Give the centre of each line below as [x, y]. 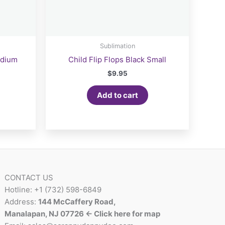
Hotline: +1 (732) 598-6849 [53, 189]
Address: [22, 201]
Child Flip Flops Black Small [117, 59]
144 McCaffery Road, [77, 201]
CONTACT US [29, 177]
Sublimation [117, 46]
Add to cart [117, 95]
